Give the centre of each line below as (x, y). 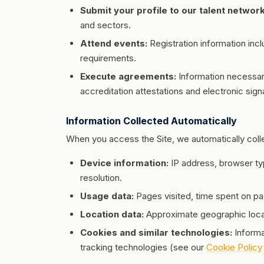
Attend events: (114, 43)
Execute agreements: (128, 76)
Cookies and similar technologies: (156, 232)
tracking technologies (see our (143, 247)
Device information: (124, 163)
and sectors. (105, 25)
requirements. (108, 58)
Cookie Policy (234, 247)
